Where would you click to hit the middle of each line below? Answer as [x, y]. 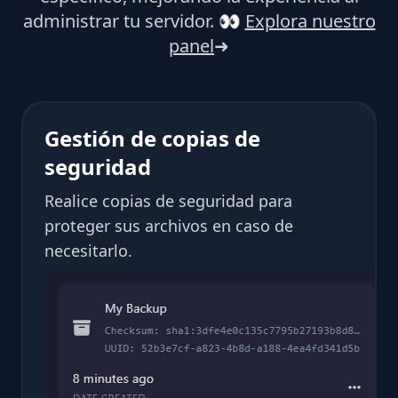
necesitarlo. [88, 250]
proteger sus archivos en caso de [169, 225]
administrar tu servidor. [118, 20]
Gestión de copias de [152, 138]
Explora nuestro [310, 20]
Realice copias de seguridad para [168, 200]
